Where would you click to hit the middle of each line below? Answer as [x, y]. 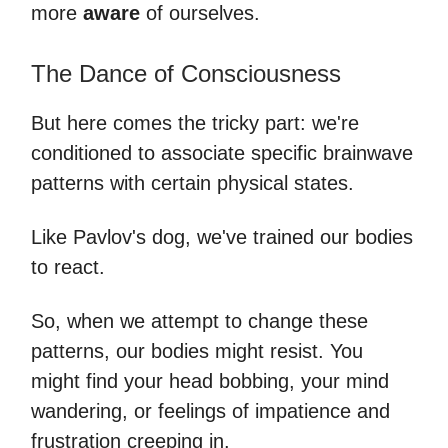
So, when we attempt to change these [199, 321]
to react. [68, 267]
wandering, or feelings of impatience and [210, 411]
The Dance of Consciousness [186, 73]
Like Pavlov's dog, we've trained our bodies [222, 237]
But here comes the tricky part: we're [195, 123]
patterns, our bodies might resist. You [197, 351]
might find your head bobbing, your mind [210, 381]
